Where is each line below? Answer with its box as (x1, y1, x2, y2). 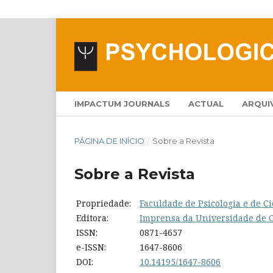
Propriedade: (76, 197, 131, 209)
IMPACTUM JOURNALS (74, 98, 170, 108)
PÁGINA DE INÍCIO (74, 135, 144, 146)
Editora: (76, 211, 108, 224)
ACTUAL (188, 98, 224, 108)
